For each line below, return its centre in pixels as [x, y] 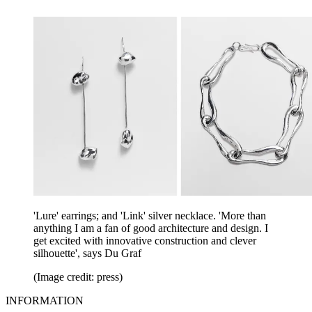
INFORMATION [45, 300]
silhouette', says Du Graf [87, 253]
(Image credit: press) [78, 276]
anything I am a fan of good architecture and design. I [151, 228]
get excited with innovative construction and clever [145, 240]
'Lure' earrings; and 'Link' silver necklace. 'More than [150, 215]
